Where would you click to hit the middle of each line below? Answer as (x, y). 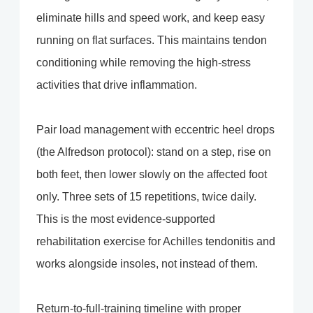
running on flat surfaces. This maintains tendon (152, 41)
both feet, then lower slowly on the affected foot (152, 175)
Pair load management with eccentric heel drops (155, 130)
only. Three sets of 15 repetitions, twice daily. (146, 197)
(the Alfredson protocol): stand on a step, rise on (154, 152)
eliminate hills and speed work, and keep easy (151, 18)
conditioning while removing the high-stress (144, 63)
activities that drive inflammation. (117, 85)
